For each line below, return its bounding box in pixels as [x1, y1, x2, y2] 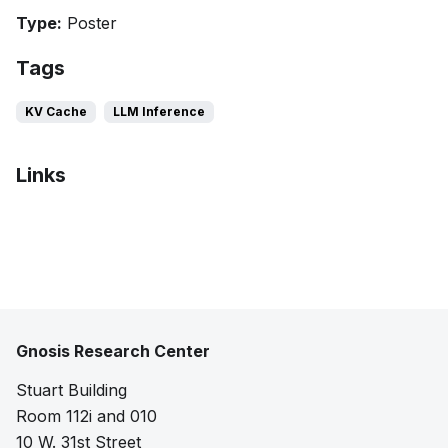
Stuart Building [16, 380, 127, 400]
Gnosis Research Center [16, 341, 210, 361]
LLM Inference [113, 104, 205, 119]
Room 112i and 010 [16, 406, 157, 426]
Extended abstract [40, 212, 174, 229]
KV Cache [25, 104, 87, 119]
